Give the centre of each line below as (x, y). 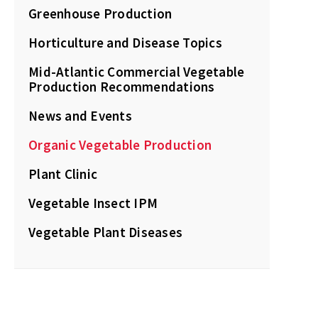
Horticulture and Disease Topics (125, 43)
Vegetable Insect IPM (93, 203)
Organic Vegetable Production (120, 145)
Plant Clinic (63, 174)
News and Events (80, 116)
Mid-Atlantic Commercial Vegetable (137, 72)
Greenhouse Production (100, 13)
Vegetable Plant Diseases (105, 232)
